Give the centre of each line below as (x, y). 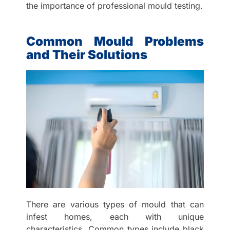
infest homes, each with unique (115, 217)
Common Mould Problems (115, 42)
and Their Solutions (87, 55)
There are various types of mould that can (115, 205)
